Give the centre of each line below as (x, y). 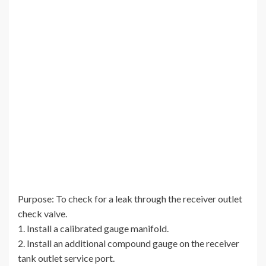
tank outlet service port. (66, 258)
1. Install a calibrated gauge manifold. (93, 229)
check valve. (42, 214)
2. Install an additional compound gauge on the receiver (129, 243)
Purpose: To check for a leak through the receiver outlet (130, 199)
